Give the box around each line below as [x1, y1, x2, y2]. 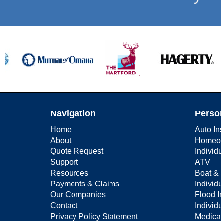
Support [50, 157, 78, 166]
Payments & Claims [50, 179, 119, 188]
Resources [50, 168, 88, 177]
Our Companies [50, 190, 106, 199]
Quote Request [50, 147, 103, 155]
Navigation [50, 108, 96, 118]
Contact [50, 201, 77, 210]
